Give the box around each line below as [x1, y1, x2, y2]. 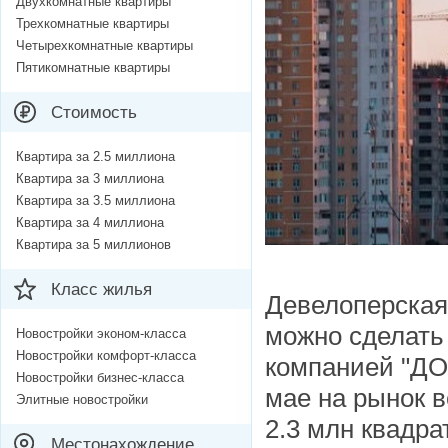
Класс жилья [51, 280, 152, 300]
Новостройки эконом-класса [16, 326, 186, 342]
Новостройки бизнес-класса [16, 370, 184, 386]
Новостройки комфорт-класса [16, 348, 196, 364]
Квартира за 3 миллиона [16, 171, 164, 187]
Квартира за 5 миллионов [16, 237, 171, 253]
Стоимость [51, 103, 137, 123]
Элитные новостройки [16, 392, 148, 408]
